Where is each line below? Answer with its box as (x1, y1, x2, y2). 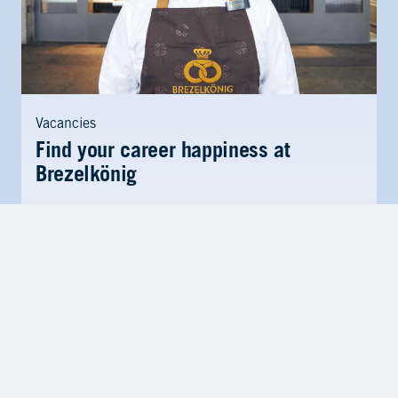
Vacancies (36, 117, 96, 131)
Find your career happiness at (36, 141, 291, 163)
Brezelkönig (36, 165, 138, 187)
